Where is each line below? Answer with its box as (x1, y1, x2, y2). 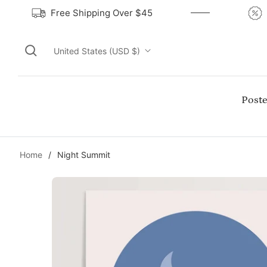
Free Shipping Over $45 (64, 7, 166, 18)
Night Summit (57, 150, 110, 160)
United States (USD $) (54, 45, 140, 56)
